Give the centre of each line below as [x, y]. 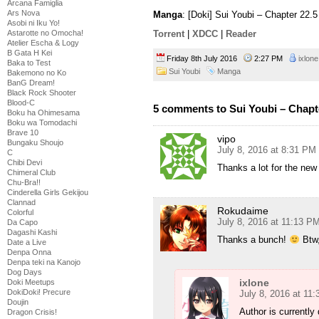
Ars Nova [23, 13]
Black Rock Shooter [42, 93]
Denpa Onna [29, 252]
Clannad [21, 202]
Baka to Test [29, 63]
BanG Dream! [31, 83]
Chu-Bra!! [24, 182]
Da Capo [22, 222]
